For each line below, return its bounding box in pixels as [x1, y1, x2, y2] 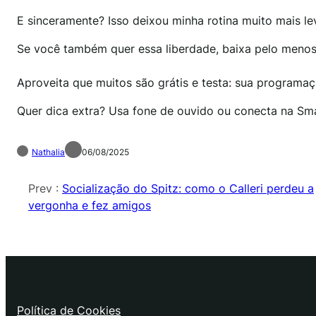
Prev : [28, 181, 62, 195]
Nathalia [32, 146, 65, 157]
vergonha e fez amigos [28, 197, 151, 212]
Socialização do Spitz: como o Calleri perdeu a [62, 181, 314, 195]
